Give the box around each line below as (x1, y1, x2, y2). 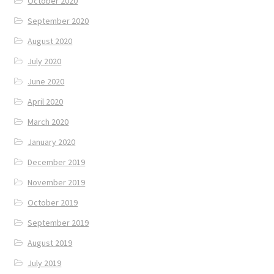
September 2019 (28, 217, 89, 228)
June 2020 (28, 75, 65, 87)
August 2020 (28, 35, 73, 46)
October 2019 (28, 196, 78, 208)
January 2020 (28, 136, 76, 147)
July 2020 (28, 55, 62, 67)
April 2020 (28, 95, 64, 107)
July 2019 (28, 257, 62, 268)
